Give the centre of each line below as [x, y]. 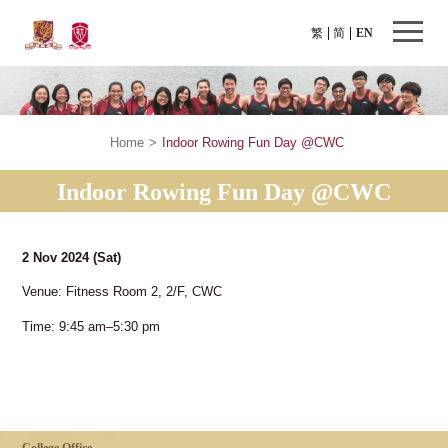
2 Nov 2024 [58, 257]
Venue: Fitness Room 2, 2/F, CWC [122, 292]
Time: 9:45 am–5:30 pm [91, 327]
